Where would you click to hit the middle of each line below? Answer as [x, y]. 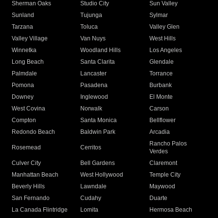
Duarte [158, 198]
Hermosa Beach [171, 210]
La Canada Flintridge [40, 210]
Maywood [162, 187]
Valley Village [30, 39]
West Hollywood [102, 175]
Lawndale [94, 187]
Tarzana [22, 27]
